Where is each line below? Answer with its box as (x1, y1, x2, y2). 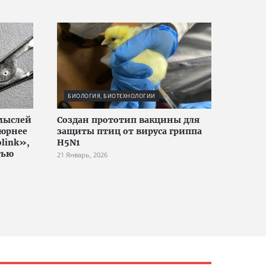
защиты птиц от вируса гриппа (57, 126, 202, 137)
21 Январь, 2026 (57, 150, 107, 160)
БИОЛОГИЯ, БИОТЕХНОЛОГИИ (68, 92, 156, 100)
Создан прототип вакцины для (57, 115, 199, 126)
